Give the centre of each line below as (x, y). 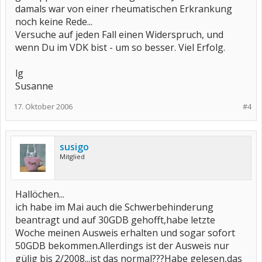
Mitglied (72, 156)
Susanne (34, 86)
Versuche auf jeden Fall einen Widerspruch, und (119, 35)
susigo (74, 147)
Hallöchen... (40, 194)
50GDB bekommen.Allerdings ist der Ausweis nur (122, 246)
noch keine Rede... (54, 22)
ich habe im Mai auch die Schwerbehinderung (114, 207)
